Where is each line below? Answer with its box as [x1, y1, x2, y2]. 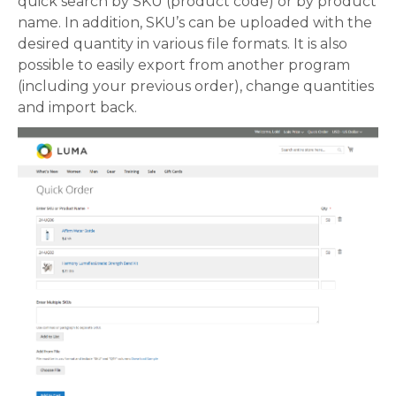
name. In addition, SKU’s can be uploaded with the [18, 13, 372, 31]
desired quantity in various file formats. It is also [18, 34, 347, 52]
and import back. [18, 98, 137, 116]
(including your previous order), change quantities [18, 77, 374, 95]
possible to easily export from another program [18, 56, 350, 73]
